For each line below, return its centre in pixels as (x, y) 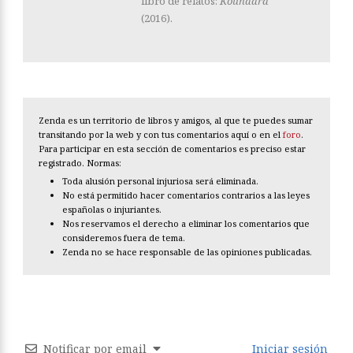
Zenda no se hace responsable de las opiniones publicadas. (187, 252)
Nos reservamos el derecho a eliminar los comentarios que (186, 224)
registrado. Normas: (80, 163)
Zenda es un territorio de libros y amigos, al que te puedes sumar (176, 121)
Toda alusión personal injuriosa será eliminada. (160, 181)
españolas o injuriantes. (112, 210)
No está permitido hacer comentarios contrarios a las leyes (186, 195)
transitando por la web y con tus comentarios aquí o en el (161, 135)
